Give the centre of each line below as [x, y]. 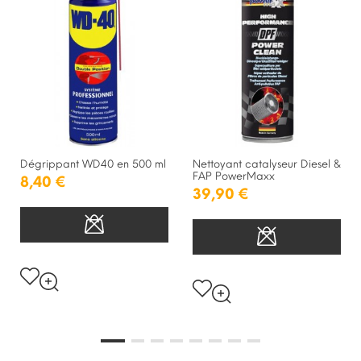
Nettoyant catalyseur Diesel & [267, 164]
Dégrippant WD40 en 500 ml [93, 164]
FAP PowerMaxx [234, 176]
